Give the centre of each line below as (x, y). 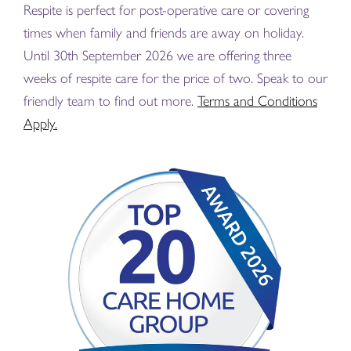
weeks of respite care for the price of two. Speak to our (175, 79)
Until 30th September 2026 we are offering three (157, 56)
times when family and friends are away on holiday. (164, 33)
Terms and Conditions (257, 101)
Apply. (40, 124)
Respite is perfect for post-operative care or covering (166, 11)
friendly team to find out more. (110, 101)
